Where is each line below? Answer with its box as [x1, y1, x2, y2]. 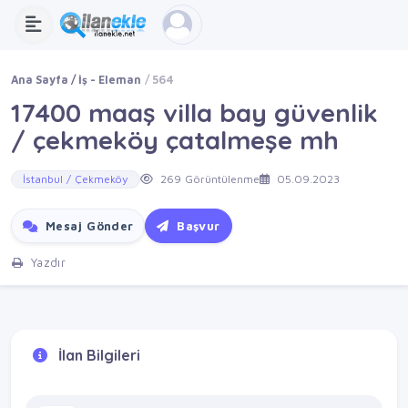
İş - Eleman [78, 73, 142, 87]
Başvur [172, 219, 220, 234]
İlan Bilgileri [55, 345, 140, 364]
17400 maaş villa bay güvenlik [11, 97, 378, 128]
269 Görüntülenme [157, 172, 260, 187]
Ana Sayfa [11, 73, 68, 87]
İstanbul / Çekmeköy [23, 172, 128, 187]
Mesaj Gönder [41, 219, 134, 234]
